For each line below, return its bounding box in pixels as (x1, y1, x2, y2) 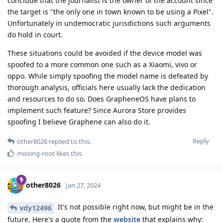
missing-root (17, 148, 55, 158)
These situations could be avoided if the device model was (7, 48, 202, 58)
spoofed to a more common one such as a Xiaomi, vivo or (7, 59, 197, 69)
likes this (55, 148, 82, 158)
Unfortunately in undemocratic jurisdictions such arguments (7, 18, 211, 28)
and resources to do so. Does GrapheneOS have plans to (7, 94, 196, 104)
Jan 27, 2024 (66, 180, 101, 190)
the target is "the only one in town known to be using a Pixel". (7, 6, 214, 16)
